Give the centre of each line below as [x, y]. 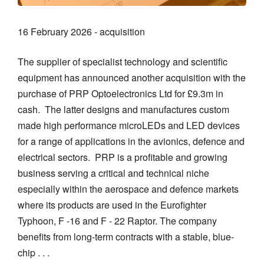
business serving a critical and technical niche [113, 173]
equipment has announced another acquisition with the [132, 78]
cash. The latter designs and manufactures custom [123, 110]
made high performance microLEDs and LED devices [129, 126]
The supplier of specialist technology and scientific [123, 62]
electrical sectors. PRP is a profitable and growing [123, 157]
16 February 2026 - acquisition [81, 32]
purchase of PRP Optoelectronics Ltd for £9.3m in [121, 94]
